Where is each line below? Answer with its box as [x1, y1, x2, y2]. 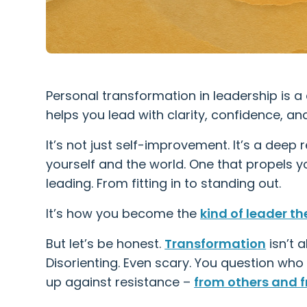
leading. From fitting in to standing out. [46, 174, 282, 192]
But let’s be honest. [46, 234, 165, 252]
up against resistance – [46, 273, 195, 291]
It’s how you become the [46, 204, 201, 222]
